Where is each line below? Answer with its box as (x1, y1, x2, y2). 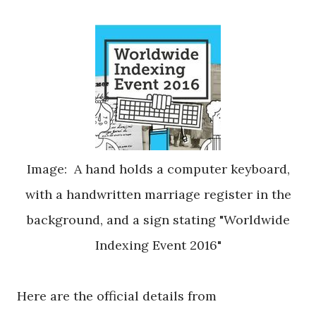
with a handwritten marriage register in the (25, 186, 291, 202)
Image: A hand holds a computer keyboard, (26, 161, 290, 177)
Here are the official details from (17, 288, 217, 304)
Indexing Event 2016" (95, 237, 221, 253)
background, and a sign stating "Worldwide (26, 212, 290, 228)
